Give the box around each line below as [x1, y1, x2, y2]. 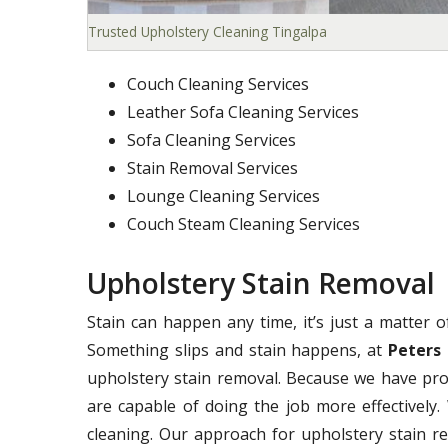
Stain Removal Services [127, 157, 298, 179]
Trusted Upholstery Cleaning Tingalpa [88, 22, 327, 41]
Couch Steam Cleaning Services [127, 213, 360, 235]
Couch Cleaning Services [127, 73, 309, 95]
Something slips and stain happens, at [87, 339, 389, 361]
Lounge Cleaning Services [127, 185, 320, 207]
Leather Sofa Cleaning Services [127, 101, 359, 123]
